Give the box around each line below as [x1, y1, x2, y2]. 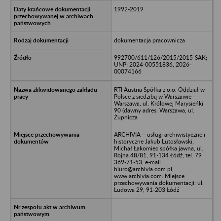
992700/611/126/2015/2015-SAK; [113, 53, 207, 61]
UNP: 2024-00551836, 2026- [113, 60, 191, 68]
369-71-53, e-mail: [113, 158, 162, 166]
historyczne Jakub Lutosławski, [113, 137, 194, 145]
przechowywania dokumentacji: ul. [113, 179, 204, 186]
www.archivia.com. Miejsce [113, 172, 184, 180]
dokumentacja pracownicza [113, 36, 185, 44]
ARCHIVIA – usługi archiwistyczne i [113, 130, 205, 138]
